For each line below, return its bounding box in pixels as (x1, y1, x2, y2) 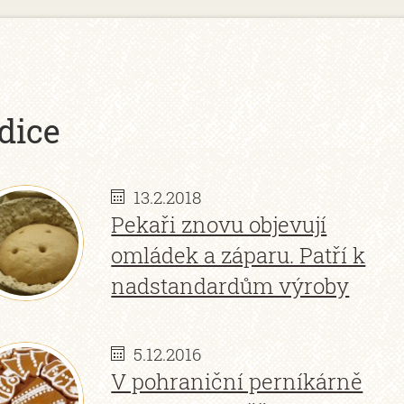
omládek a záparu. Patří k (111, 241, 366, 270)
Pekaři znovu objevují (111, 210, 327, 239)
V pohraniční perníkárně (111, 367, 363, 397)
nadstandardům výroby (111, 271, 350, 300)
